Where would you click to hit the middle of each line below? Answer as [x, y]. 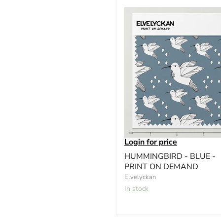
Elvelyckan [140, 177]
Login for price [151, 142]
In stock [137, 188]
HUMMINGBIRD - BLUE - [170, 156]
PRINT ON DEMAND [161, 166]
